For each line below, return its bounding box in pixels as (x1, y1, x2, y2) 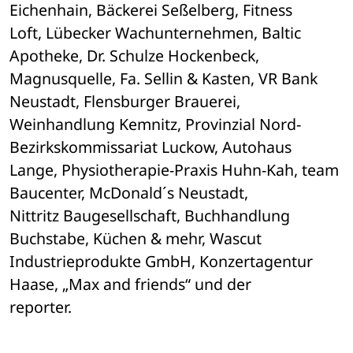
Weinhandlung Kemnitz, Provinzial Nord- (9, 113, 301, 136)
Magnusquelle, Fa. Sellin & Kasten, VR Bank (9, 68, 318, 90)
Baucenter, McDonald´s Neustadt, (9, 182, 252, 204)
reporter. (9, 296, 72, 318)
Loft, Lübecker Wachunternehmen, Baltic (9, 22, 301, 44)
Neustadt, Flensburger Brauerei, (9, 91, 244, 113)
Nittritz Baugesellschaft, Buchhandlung (9, 205, 290, 227)
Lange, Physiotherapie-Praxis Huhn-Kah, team (9, 159, 339, 181)
